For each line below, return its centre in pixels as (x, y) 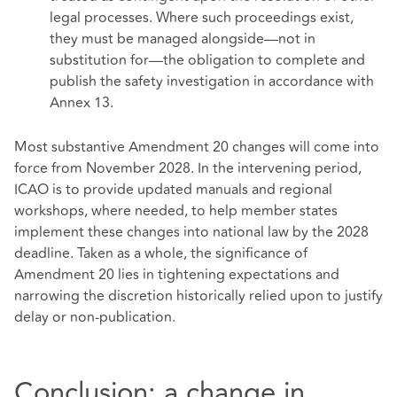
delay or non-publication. (95, 318)
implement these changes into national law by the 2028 (191, 233)
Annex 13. (82, 103)
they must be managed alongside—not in (183, 39)
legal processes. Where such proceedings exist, (202, 18)
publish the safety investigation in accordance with (212, 82)
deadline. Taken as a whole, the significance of (161, 254)
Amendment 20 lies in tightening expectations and (177, 275)
